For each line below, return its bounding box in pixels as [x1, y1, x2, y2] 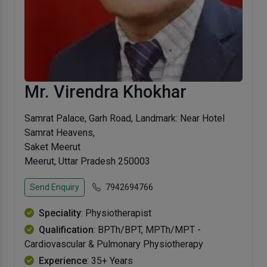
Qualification [39, 224, 94, 236]
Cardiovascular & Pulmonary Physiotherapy [24, 238, 203, 250]
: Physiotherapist [81, 207, 151, 219]
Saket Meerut [24, 141, 80, 153]
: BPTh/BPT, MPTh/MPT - [94, 224, 201, 236]
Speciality [39, 207, 81, 219]
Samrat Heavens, [24, 127, 95, 139]
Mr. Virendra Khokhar [24, 82, 187, 103]
